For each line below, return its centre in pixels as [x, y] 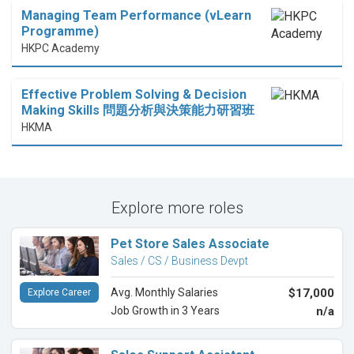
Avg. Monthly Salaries [164, 293]
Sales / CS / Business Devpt [179, 261]
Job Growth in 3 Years [165, 311]
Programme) [60, 32]
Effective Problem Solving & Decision [134, 95]
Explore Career [59, 293]
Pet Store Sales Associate [190, 244]
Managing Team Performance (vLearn [136, 16]
